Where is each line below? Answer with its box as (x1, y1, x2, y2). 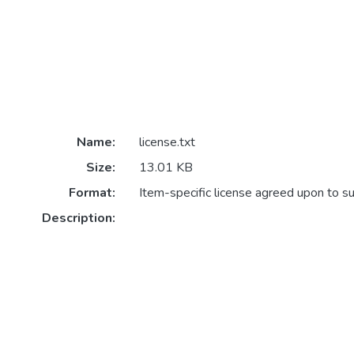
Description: (41, 209, 115, 227)
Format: (68, 183, 115, 201)
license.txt (138, 133, 195, 151)
